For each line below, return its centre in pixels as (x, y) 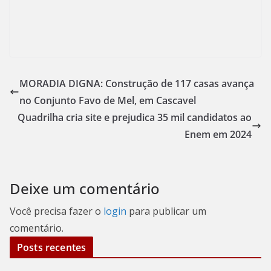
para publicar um (166, 211)
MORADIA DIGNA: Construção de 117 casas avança (137, 84)
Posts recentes (52, 248)
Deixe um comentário (85, 189)
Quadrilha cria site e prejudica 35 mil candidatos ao (135, 118)
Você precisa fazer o (57, 211)
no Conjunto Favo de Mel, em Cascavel (108, 101)
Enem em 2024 (218, 135)
